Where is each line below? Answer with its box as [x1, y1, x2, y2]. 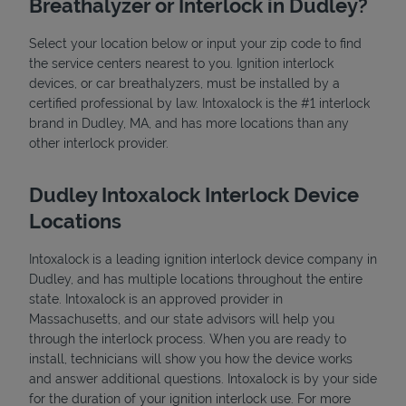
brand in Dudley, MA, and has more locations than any [29, 115, 349, 130]
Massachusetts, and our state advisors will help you [29, 311, 334, 326]
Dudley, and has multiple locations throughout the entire [29, 271, 362, 286]
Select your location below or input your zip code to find [29, 35, 362, 51]
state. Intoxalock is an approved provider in [29, 291, 283, 306]
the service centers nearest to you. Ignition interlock [29, 55, 333, 71]
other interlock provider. [29, 135, 169, 150]
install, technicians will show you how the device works [29, 351, 353, 366]
